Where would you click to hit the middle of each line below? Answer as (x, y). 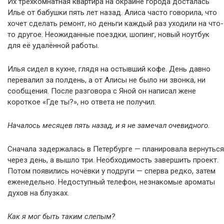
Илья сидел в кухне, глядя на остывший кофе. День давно (109, 69)
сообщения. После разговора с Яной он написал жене (102, 91)
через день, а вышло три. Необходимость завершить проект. (113, 160)
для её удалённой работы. (53, 45)
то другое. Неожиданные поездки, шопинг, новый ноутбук (108, 34)
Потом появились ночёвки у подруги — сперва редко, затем (111, 171)
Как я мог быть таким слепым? (61, 216)
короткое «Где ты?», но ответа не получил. (82, 102)
